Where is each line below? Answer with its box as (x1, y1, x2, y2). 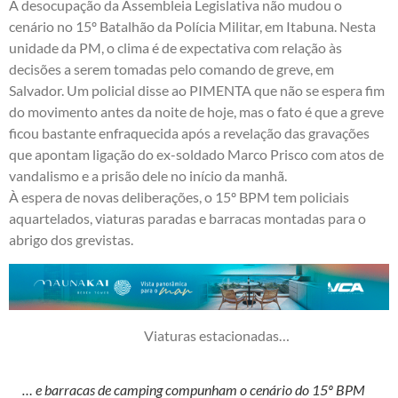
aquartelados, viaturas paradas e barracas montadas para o (9, 210, 366, 227)
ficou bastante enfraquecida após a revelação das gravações (9, 124, 370, 142)
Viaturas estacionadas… (144, 326, 290, 344)
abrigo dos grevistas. (9, 231, 133, 249)
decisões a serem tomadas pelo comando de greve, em (9, 60, 334, 78)
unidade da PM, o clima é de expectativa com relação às (9, 39, 342, 57)
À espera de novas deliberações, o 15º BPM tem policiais (9, 188, 349, 206)
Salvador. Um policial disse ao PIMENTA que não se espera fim (9, 82, 385, 99)
